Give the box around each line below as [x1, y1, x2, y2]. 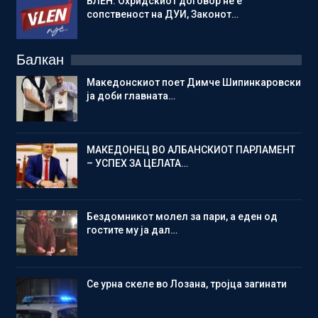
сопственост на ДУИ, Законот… [87, 8, 238, 20]
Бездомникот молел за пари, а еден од [87, 211, 278, 223]
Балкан [16, 51, 64, 67]
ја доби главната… [87, 89, 175, 102]
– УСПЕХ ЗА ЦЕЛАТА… [87, 157, 188, 169]
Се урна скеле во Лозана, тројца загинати [87, 278, 287, 290]
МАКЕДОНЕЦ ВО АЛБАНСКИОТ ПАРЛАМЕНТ [87, 143, 295, 155]
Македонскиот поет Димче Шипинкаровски [87, 76, 301, 88]
